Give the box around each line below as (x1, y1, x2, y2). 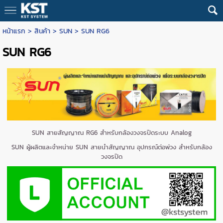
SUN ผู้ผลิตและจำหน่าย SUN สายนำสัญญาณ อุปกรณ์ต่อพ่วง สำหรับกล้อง (11, 142, 212, 152)
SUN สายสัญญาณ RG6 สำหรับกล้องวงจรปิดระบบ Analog (31, 127, 192, 137)
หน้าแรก (2, 26, 25, 36)
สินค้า (34, 26, 50, 36)
